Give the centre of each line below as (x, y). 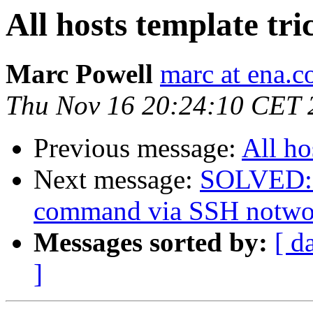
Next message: (117, 180)
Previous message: (138, 148)
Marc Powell (79, 74)
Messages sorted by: (151, 242)
